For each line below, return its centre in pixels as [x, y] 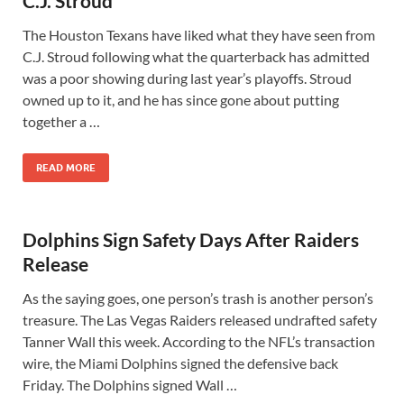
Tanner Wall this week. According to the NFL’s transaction [199, 341]
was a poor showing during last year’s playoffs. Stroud [187, 78]
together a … [61, 121]
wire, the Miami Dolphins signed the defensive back [180, 363]
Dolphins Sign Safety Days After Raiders [191, 239]
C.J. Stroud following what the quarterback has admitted [196, 56]
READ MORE [66, 168]
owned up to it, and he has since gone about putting [181, 100]
